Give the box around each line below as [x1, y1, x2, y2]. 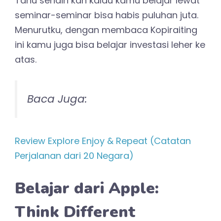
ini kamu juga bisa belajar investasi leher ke [15, 38, 205, 51]
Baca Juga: [27, 91, 87, 107]
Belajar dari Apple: [15, 177, 159, 199]
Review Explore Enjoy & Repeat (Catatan [15, 134, 191, 147]
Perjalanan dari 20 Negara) [15, 149, 134, 162]
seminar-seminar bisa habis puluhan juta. [15, 8, 198, 21]
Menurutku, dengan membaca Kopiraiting [15, 23, 197, 36]
